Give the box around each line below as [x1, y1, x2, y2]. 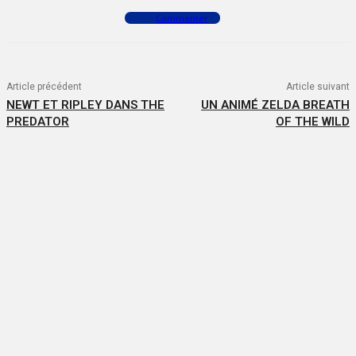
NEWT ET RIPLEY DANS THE [6, 98, 164, 113]
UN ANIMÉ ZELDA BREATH [200, 98, 350, 113]
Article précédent [6, 81, 82, 93]
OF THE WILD [275, 114, 350, 130]
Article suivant [285, 81, 350, 93]
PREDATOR [6, 114, 69, 130]
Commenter [156, 12, 208, 25]
